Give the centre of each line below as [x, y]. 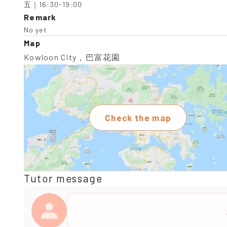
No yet [35, 30]
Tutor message [63, 178]
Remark [40, 17]
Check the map [138, 118]
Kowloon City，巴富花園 [72, 57]
